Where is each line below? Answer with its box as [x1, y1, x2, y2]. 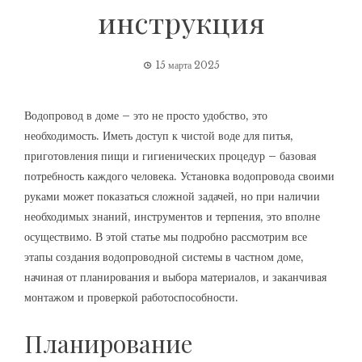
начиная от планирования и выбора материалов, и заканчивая [24, 270, 326, 284]
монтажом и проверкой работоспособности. [24, 290, 238, 305]
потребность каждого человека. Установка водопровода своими [24, 169, 335, 183]
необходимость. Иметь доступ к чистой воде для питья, [24, 128, 293, 143]
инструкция [97, 2, 265, 41]
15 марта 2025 [155, 59, 220, 71]
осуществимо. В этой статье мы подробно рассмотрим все [24, 229, 307, 244]
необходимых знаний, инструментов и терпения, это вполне [24, 209, 320, 224]
